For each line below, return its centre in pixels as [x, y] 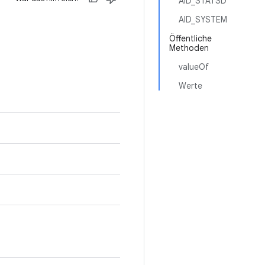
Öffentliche [190, 38]
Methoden [189, 48]
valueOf [194, 67]
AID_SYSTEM [203, 20]
